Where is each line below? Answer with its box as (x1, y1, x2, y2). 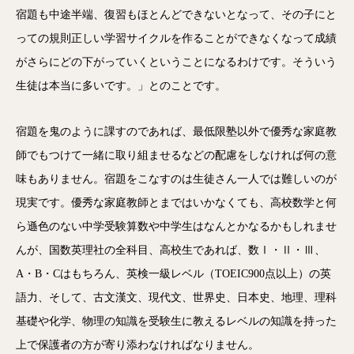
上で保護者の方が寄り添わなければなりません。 (16, 339, 259, 351)
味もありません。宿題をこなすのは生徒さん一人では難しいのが (16, 173, 337, 185)
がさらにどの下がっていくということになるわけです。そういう (16, 56, 337, 68)
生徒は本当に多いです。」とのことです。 (16, 80, 226, 92)
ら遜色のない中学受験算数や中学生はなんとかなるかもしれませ (16, 220, 337, 232)
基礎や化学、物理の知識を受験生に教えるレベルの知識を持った (16, 315, 337, 327)
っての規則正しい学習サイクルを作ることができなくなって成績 (16, 32, 337, 44)
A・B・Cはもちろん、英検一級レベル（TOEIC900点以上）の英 (16, 268, 331, 280)
